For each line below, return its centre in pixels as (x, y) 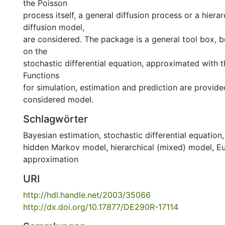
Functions (41, 75)
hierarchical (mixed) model (161, 147)
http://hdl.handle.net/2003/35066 (87, 195)
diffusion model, (54, 27)
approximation (51, 159)
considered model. (58, 99)
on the (35, 51)
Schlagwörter (55, 119)
